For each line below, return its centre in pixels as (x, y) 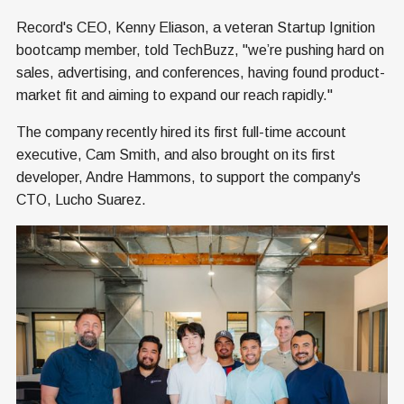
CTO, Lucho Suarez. (81, 200)
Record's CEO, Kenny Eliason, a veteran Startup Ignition (196, 28)
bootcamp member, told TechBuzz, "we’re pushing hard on (200, 50)
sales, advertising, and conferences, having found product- (201, 73)
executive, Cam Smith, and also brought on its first (176, 155)
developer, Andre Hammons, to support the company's (188, 178)
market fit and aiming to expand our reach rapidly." (174, 96)
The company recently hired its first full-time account (181, 133)
